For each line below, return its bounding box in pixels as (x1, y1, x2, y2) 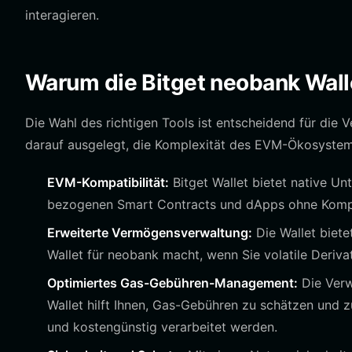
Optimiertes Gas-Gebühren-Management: (47, 275, 298, 291)
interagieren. (25, 7, 99, 23)
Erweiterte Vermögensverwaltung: (47, 225, 252, 240)
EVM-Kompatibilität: (47, 174, 169, 190)
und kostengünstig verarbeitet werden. (47, 319, 277, 335)
